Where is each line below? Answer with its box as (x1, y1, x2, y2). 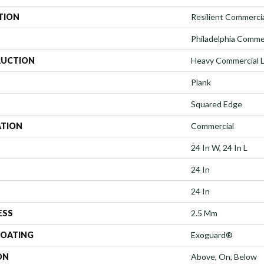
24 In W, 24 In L (191, 142, 247, 153)
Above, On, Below (191, 251, 257, 262)
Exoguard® (191, 229, 233, 240)
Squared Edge (191, 98, 242, 109)
